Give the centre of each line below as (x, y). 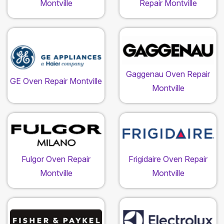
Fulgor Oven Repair (56, 159)
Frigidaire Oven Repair (168, 159)
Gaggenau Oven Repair (168, 74)
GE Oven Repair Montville (56, 81)
